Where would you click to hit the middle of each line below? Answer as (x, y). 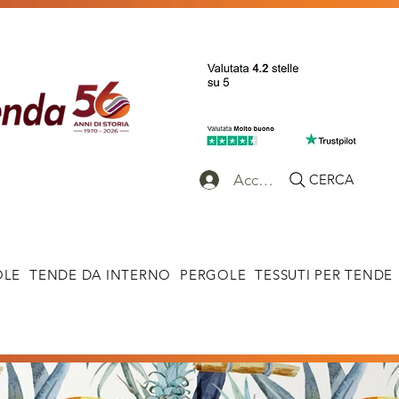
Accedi (256, 179)
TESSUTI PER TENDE (324, 275)
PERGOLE (213, 275)
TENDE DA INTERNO (100, 275)
